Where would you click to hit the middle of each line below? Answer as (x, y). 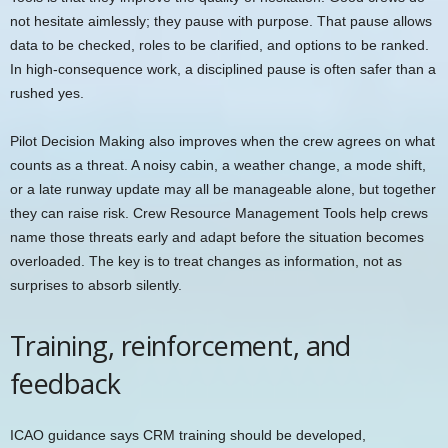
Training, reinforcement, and (180, 345)
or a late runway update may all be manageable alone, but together (223, 188)
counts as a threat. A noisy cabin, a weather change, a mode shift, (218, 164)
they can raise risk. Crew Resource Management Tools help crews (219, 212)
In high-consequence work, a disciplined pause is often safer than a (223, 68)
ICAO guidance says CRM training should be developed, (188, 434)
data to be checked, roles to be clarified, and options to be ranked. (219, 44)
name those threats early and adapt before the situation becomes (217, 236)
